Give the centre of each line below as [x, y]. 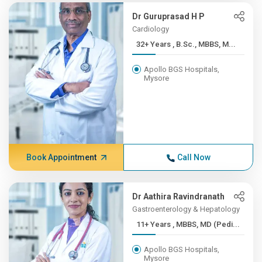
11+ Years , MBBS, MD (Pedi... [206, 224]
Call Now [194, 157]
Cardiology [151, 29]
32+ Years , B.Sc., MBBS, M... [204, 44]
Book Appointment [61, 157]
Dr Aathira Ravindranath [179, 196]
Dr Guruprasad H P [169, 16]
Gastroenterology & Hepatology [186, 209]
